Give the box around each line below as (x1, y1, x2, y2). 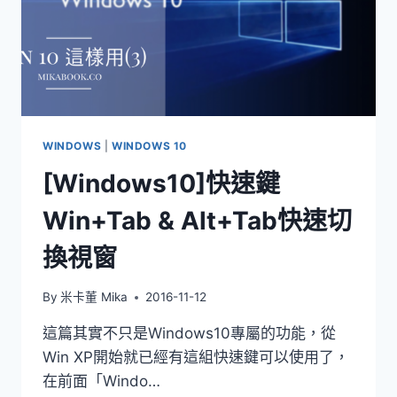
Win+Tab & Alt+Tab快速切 (43, 205, 352, 236)
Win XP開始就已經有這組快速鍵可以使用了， (43, 348, 349, 367)
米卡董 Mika (60, 290, 128, 305)
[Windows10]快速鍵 (43, 167, 280, 198)
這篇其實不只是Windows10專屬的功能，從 (43, 324, 336, 343)
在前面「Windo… (43, 372, 160, 391)
